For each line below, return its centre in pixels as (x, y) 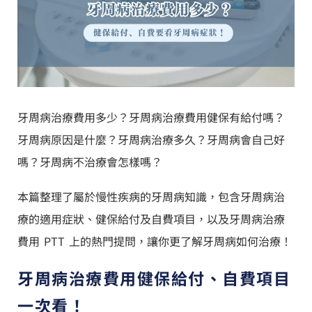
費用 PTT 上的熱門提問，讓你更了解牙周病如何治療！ (155, 241)
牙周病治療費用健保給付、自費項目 (154, 278)
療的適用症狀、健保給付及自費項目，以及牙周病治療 (151, 219)
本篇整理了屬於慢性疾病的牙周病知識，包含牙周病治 (151, 197)
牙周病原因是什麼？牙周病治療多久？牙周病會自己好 (151, 140)
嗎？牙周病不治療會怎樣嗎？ (90, 162)
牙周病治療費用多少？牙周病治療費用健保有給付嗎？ (151, 117)
